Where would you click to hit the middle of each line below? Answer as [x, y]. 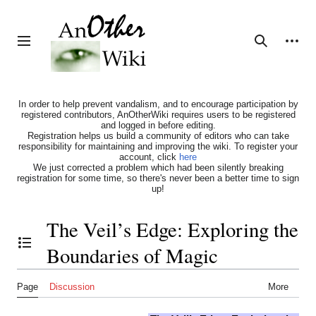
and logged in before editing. [158, 126]
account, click [149, 157]
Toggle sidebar [56, 47]
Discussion [72, 287]
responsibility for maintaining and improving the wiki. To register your [158, 147]
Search [272, 47]
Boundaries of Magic [132, 256]
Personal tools [298, 39]
